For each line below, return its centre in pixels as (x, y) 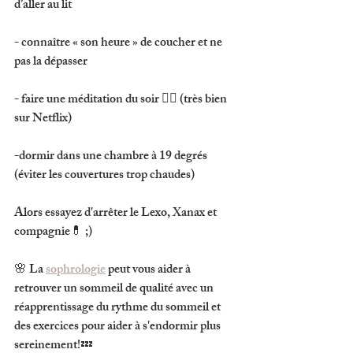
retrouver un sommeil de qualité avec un (115, 290)
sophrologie (76, 271)
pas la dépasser (51, 63)
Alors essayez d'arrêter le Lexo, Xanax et (117, 214)
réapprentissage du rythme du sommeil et (119, 308)
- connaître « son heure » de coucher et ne (119, 44)
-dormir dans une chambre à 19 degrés (112, 157)
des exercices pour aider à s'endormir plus (119, 327)
